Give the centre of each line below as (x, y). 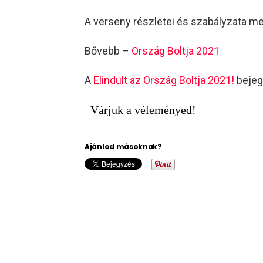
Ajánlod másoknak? (123, 147)
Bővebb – (108, 51)
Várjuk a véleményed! (143, 110)
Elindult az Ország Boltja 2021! (164, 80)
